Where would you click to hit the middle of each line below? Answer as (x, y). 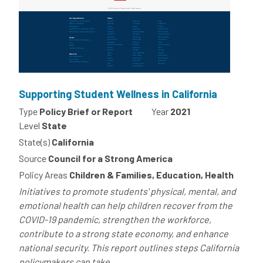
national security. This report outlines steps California (129, 248)
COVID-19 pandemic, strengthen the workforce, (115, 220)
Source (33, 159)
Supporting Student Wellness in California (118, 94)
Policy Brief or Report (86, 112)
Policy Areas (43, 175)
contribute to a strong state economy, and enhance (124, 234)
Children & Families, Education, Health (151, 175)
